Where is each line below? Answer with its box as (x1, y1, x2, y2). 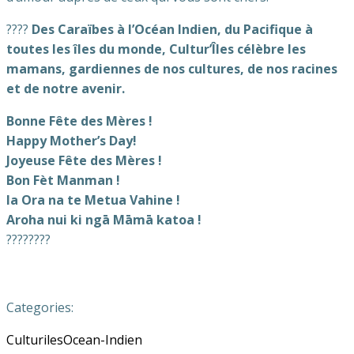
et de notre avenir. (6, 80, 125, 97)
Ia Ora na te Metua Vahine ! (6, 191, 180, 209)
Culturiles (6, 331, 63, 348)
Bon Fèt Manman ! (6, 171, 120, 189)
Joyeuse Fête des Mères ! (6, 152, 162, 169)
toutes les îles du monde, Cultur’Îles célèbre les (6, 40, 306, 58)
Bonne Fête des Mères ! (6, 112, 153, 130)
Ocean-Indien (63, 331, 142, 348)
